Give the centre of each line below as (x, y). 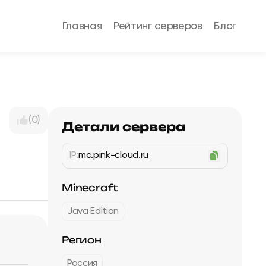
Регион (82, 240)
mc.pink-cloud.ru (113, 156)
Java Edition (93, 211)
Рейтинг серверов (158, 26)
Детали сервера (124, 127)
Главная (82, 26)
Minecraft (90, 188)
